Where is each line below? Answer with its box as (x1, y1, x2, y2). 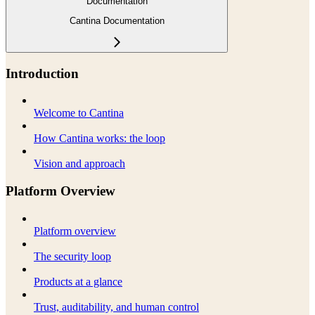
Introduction (6, 65, 79, 81)
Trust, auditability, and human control (34, 300, 199, 313)
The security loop (34, 250, 111, 262)
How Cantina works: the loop (34, 132, 165, 145)
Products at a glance (34, 275, 122, 288)
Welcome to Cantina (34, 107, 124, 120)
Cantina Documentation (69, 15, 165, 27)
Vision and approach (34, 157, 125, 170)
